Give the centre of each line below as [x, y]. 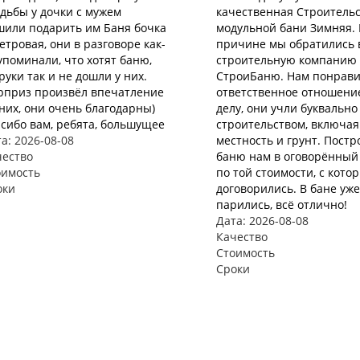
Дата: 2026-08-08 [262, 221]
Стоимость [245, 253]
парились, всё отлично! [282, 205]
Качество [242, 237]
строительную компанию [286, 60]
